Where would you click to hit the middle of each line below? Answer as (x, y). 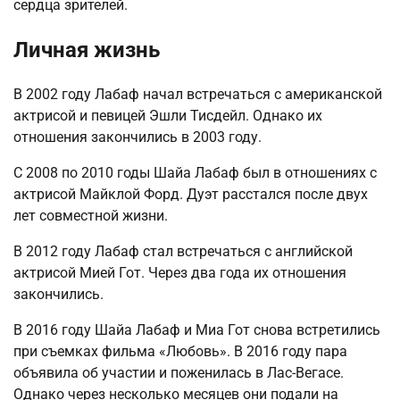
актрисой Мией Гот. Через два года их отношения (180, 272)
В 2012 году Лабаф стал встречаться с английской (183, 251)
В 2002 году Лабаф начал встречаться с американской (198, 94)
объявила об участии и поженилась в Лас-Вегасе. (179, 372)
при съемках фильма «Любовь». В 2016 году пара (180, 351)
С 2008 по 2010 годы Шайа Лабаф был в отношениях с (195, 172)
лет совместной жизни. (91, 215)
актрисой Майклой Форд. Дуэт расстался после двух (191, 194)
